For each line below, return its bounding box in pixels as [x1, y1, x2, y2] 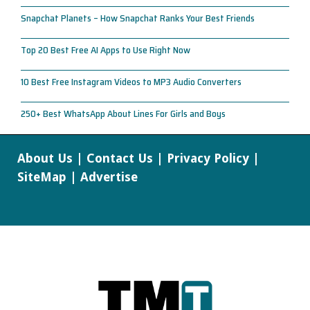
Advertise [80, 169, 138, 184]
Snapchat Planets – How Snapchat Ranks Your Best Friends [21, 10, 255, 26]
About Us [17, 150, 73, 165]
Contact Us [86, 150, 153, 165]
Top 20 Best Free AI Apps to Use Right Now [21, 42, 190, 57]
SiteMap [17, 169, 66, 184]
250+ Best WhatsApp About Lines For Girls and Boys [21, 105, 226, 121]
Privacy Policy [167, 150, 249, 165]
